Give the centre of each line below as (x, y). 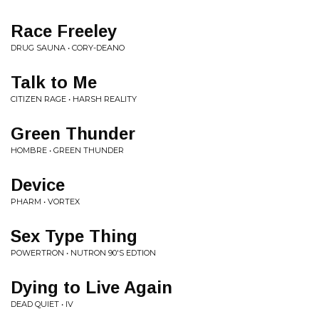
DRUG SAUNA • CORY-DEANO (68, 48)
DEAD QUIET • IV (42, 304)
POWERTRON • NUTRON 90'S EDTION (83, 253)
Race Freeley (64, 31)
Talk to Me (54, 82)
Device (38, 185)
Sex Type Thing (74, 236)
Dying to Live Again (91, 287)
